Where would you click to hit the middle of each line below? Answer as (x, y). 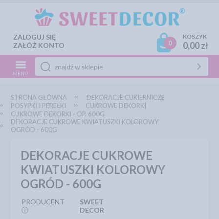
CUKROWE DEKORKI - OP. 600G (58, 114)
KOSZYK (195, 36)
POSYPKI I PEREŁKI (39, 106)
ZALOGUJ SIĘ (35, 37)
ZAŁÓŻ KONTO (39, 45)
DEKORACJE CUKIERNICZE (126, 97)
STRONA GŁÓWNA (39, 97)
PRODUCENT (43, 202)
